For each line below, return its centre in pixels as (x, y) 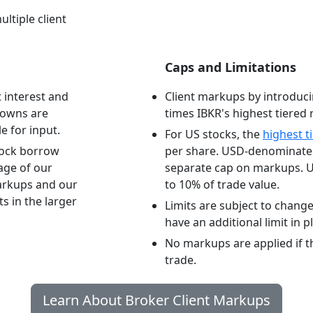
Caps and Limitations (231, 67)
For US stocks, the (214, 134)
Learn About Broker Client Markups (156, 300)
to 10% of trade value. (222, 184)
